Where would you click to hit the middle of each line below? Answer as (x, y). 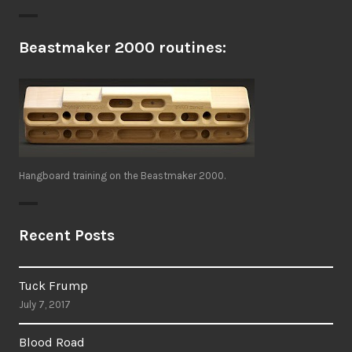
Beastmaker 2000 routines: (123, 48)
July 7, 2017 (45, 304)
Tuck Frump (53, 286)
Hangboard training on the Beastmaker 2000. (122, 176)
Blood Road (52, 342)
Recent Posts (67, 235)
